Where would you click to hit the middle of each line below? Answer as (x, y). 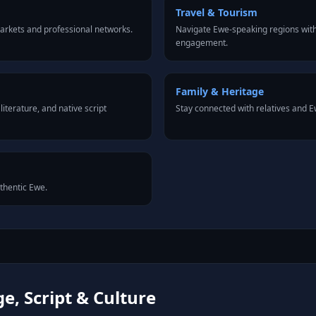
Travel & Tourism (217, 12)
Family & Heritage (220, 91)
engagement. (202, 43)
